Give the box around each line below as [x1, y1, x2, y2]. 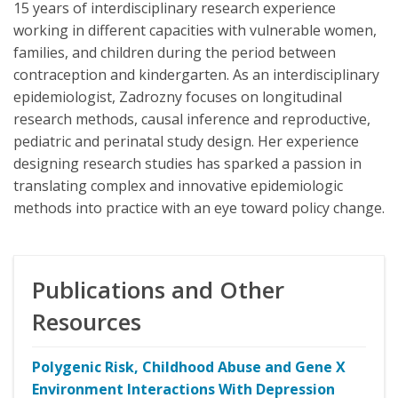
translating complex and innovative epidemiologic [13, 176, 343, 196]
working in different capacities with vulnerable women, [13, 20, 377, 41]
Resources [32, 306, 141, 338]
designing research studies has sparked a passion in [13, 154, 362, 174]
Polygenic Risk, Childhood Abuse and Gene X [32, 357, 346, 378]
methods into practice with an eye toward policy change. [13, 198, 385, 219]
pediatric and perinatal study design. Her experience [13, 131, 359, 152]
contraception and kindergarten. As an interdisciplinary [13, 65, 379, 85]
